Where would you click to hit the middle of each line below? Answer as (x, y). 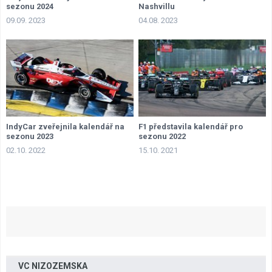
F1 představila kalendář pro (191, 127)
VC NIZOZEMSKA (53, 266)
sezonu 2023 (30, 137)
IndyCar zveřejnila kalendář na (65, 127)
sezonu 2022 (162, 137)
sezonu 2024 (30, 6)
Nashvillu (157, 6)
